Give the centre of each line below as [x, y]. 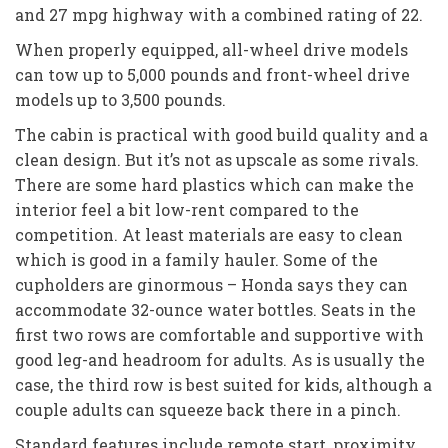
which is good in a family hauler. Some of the [196, 259]
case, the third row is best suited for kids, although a [223, 384]
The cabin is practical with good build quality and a [221, 134]
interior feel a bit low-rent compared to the [187, 209]
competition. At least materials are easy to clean [209, 234]
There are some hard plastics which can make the [214, 184]
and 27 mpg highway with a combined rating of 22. [219, 14]
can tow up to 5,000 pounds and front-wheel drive [212, 74]
